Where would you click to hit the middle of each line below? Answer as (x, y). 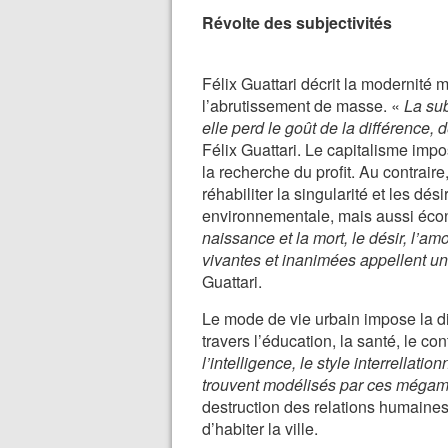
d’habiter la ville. (260, 428)
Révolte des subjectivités (297, 22)
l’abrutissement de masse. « (303, 105)
